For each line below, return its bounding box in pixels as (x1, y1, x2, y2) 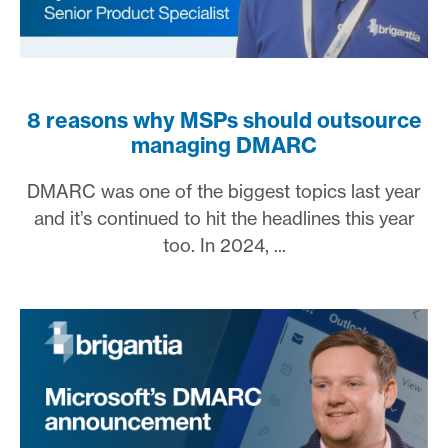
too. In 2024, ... (162, 233, 286, 256)
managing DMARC (131, 131, 317, 159)
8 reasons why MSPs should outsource (26, 106, 422, 134)
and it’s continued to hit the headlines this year (33, 206, 415, 229)
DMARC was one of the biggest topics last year (27, 179, 421, 202)
